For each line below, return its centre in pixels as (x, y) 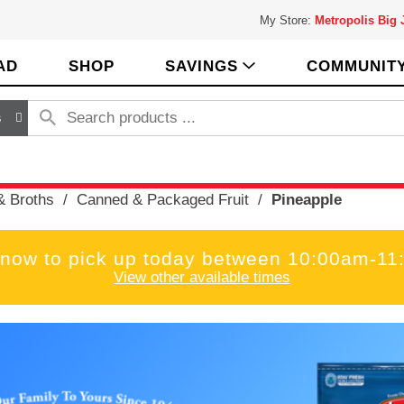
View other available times (202, 277)
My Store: (287, 20)
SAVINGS (202, 66)
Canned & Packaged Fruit (162, 199)
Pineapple (306, 199)
